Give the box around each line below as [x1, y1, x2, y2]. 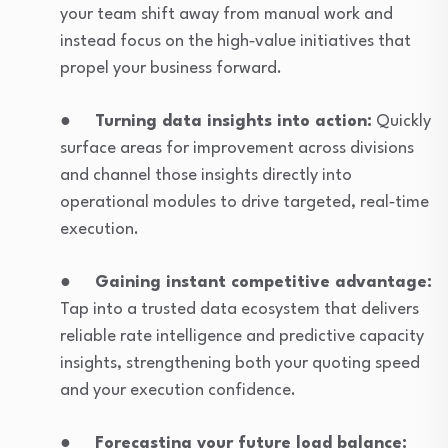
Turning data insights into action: [95, 112, 372, 130]
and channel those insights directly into [60, 166, 352, 184]
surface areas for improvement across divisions [60, 139, 414, 157]
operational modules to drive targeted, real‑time [60, 193, 429, 211]
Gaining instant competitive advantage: [95, 273, 432, 291]
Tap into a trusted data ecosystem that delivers [60, 300, 419, 318]
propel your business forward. [60, 59, 282, 77]
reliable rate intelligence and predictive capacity [60, 327, 424, 345]
